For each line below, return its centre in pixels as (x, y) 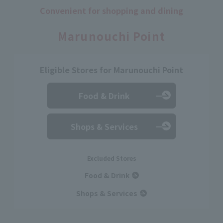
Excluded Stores (111, 158)
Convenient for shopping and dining (111, 10)
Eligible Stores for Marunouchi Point (111, 70)
